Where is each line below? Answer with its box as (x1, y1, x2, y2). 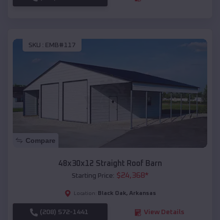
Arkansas (129, 191, 156, 197)
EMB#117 (45, 41, 76, 49)
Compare (26, 137, 55, 145)
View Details (143, 209, 184, 216)
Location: (73, 191, 97, 196)
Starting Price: (71, 172, 114, 180)
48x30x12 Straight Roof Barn (58, 160, 162, 168)
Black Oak (97, 191, 126, 197)
